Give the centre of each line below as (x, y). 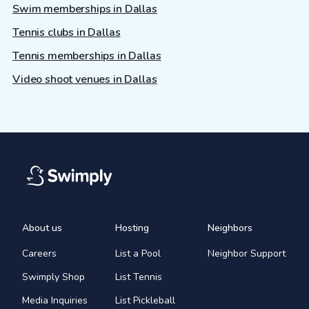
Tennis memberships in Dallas (87, 56)
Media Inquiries (55, 301)
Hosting (132, 228)
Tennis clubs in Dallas (67, 33)
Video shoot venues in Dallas (85, 80)
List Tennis (138, 277)
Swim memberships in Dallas (85, 9)
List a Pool (138, 254)
